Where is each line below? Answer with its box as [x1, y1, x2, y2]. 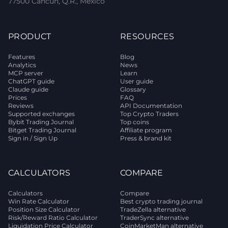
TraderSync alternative [120, 214, 189, 221]
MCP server [8, 69, 43, 77]
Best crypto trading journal [120, 197, 203, 205]
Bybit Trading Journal [8, 118, 74, 126]
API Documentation [120, 102, 182, 109]
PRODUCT [8, 32, 51, 41]
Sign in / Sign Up [8, 134, 58, 142]
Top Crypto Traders [120, 110, 179, 118]
